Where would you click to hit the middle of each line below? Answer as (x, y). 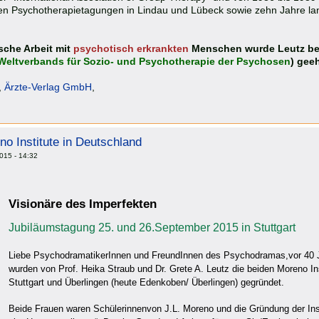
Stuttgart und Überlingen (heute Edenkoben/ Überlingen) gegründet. (146, 283)
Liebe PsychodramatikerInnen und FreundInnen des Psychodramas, (148, 256)
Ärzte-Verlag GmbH (48, 87)
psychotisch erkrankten (132, 48)
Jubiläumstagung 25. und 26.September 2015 (124, 228)
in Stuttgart (267, 228)
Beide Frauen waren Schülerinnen (78, 309)
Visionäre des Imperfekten (83, 204)
